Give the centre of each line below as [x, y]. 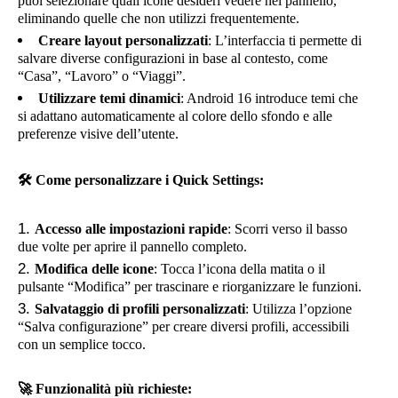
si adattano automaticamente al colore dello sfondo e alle [175, 116]
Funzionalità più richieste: [112, 389]
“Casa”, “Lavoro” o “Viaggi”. [102, 76]
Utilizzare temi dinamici [109, 98]
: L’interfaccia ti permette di [285, 40]
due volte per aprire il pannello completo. [132, 247]
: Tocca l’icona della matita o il [239, 269]
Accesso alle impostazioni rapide [131, 229]
